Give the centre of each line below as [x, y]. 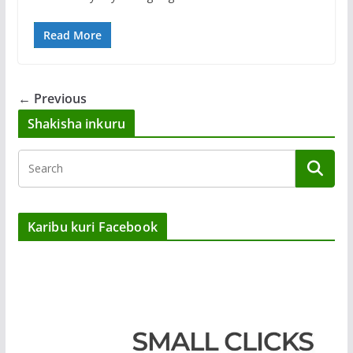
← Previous [52, 99]
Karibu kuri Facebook [92, 227]
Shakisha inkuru [76, 124]
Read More [72, 35]
